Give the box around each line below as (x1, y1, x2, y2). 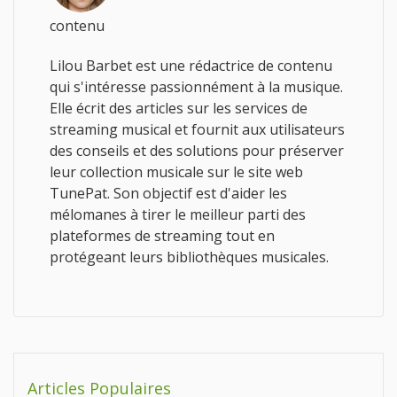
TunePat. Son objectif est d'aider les (50, 183, 287, 203)
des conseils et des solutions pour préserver (50, 140, 344, 160)
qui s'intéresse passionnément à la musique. (50, 76, 343, 97)
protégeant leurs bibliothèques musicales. (50, 246, 329, 267)
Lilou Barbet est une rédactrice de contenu (50, 55, 332, 75)
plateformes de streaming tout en (50, 225, 275, 245)
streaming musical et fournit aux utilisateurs (50, 119, 345, 139)
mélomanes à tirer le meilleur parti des (50, 204, 306, 224)
